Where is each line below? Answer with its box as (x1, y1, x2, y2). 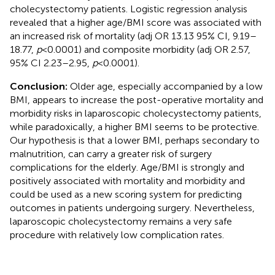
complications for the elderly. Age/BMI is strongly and (10, 161, 244, 173)
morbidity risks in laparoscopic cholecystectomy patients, (10, 107, 261, 119)
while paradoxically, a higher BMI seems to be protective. (10, 120, 259, 133)
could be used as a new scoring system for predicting (10, 188, 242, 200)
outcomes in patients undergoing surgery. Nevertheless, (10, 201, 255, 214)
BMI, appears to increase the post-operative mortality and (10, 93, 263, 106)
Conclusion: (10, 80, 70, 92)
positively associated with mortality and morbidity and (10, 174, 245, 187)
